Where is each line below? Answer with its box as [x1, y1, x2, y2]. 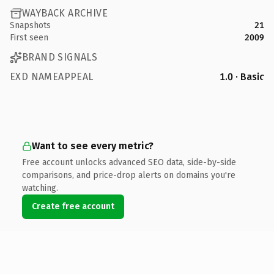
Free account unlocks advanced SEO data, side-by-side [22, 157, 236, 168]
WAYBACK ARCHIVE [22, 7, 108, 19]
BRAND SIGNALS [22, 51, 98, 63]
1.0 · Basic [220, 70, 264, 83]
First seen [10, 32, 48, 43]
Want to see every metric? [32, 139, 154, 152]
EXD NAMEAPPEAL [10, 70, 94, 83]
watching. [22, 182, 58, 193]
